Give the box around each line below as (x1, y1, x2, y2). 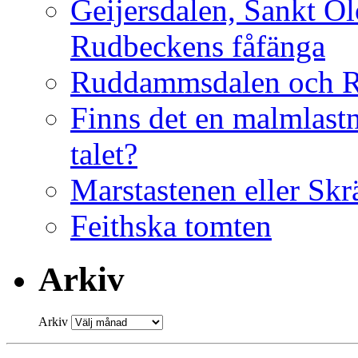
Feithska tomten (70, 209, 272, 244)
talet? (70, 137, 137, 172)
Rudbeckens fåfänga (70, 29, 325, 64)
